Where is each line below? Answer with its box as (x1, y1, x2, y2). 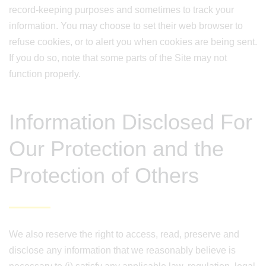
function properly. (9, 69, 81, 79)
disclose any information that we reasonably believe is (9, 245, 236, 255)
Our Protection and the (9, 137, 224, 161)
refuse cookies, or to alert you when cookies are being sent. (9, 37, 257, 47)
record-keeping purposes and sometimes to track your (9, 5, 234, 15)
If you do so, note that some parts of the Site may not (9, 53, 227, 63)
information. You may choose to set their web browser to (9, 21, 243, 31)
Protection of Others (9, 163, 199, 188)
